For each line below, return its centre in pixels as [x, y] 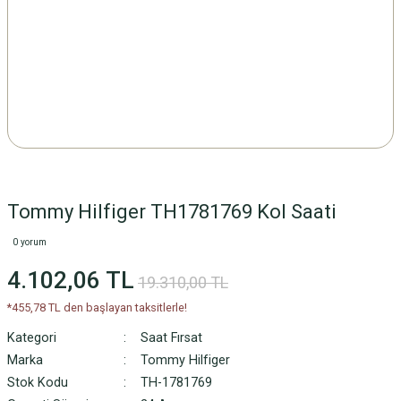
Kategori [32, 338]
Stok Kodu [38, 383]
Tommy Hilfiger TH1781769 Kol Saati [172, 212]
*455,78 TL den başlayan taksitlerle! [97, 307]
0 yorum [30, 242]
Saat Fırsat [171, 338]
